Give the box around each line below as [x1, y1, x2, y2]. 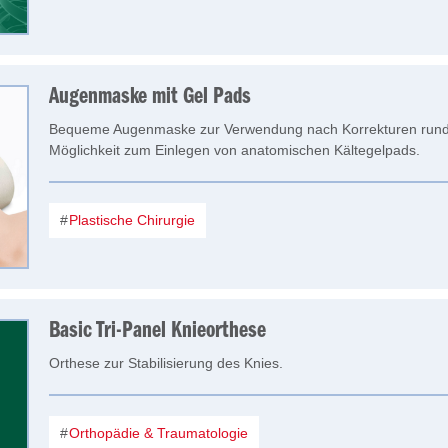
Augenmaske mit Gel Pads [49, 85, 251, 109]
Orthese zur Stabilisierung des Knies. [49, 355, 283, 371]
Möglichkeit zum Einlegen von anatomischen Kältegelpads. [49, 142, 420, 158]
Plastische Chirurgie [65, 212, 195, 228]
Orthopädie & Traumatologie [65, 425, 248, 441]
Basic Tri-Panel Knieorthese [49, 319, 266, 343]
